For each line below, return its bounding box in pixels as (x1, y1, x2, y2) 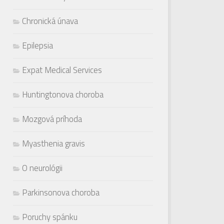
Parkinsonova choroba (22, 185, 99, 199)
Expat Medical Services (22, 63, 102, 76)
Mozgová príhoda (22, 112, 82, 125)
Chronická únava (22, 14, 78, 27)
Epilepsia (22, 38, 53, 52)
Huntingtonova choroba (22, 87, 103, 101)
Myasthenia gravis (22, 136, 85, 150)
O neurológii (22, 161, 62, 174)
